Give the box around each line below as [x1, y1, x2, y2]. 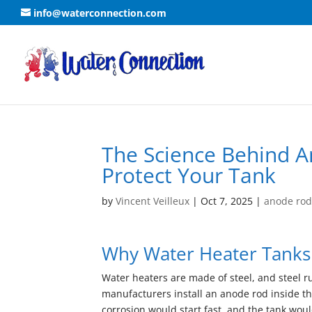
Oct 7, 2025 [201, 194, 253, 208]
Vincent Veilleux [116, 194, 190, 208]
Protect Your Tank [102, 161, 276, 189]
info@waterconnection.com [33, 6, 166, 19]
